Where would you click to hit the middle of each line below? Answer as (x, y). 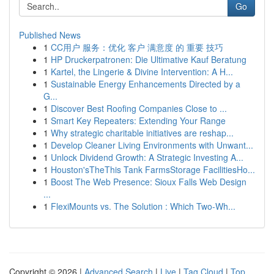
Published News (50, 35)
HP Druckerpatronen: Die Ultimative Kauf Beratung (149, 59)
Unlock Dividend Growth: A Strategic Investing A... (147, 157)
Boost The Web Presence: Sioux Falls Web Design (149, 182)
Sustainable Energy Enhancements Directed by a (146, 84)
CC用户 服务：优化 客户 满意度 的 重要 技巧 (137, 47)
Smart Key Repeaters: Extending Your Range (138, 120)
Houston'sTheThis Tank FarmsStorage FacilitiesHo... (153, 169)
